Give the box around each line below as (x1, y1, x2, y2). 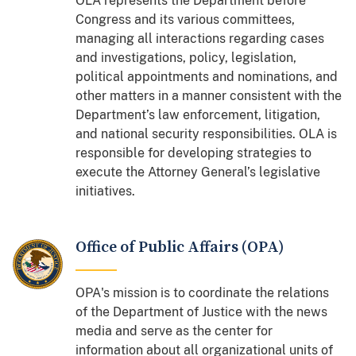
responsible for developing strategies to (75, 145, 312, 161)
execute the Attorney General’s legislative (75, 164, 321, 180)
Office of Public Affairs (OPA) (75, 237, 284, 257)
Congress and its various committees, (75, 11, 296, 27)
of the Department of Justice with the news (75, 304, 328, 319)
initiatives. (75, 183, 136, 199)
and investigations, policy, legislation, (75, 49, 297, 65)
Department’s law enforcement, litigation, (75, 106, 321, 122)
